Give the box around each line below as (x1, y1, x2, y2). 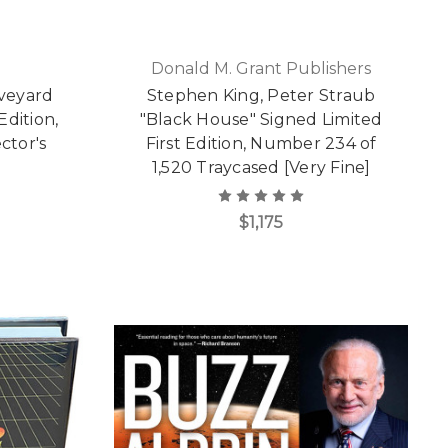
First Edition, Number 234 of (145, 134, 377, 154)
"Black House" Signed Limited (139, 110, 383, 130)
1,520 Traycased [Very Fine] (151, 158, 371, 178)
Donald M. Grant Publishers (151, 59, 372, 79)
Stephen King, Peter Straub (146, 86, 376, 106)
